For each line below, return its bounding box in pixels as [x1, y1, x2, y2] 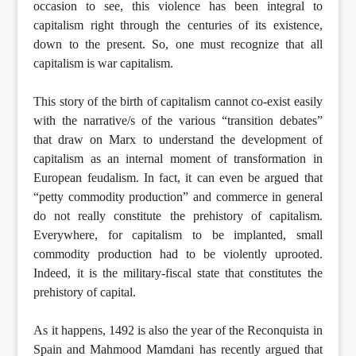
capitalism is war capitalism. [33, 56, 174, 70]
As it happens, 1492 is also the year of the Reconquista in [33, 323, 323, 337]
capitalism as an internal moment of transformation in [33, 151, 323, 165]
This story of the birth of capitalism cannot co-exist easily [33, 94, 323, 108]
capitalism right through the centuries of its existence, [33, 17, 323, 32]
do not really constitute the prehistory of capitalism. [33, 208, 323, 222]
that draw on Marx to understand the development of [33, 132, 323, 146]
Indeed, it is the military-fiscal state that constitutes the [33, 265, 323, 280]
